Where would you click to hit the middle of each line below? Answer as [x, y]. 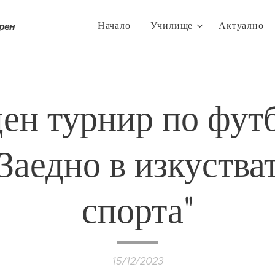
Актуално [241, 25]
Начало [114, 25]
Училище [172, 25]
